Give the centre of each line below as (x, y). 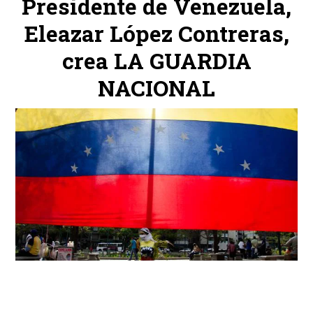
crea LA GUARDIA (156, 60)
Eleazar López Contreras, (156, 33)
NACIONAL (156, 88)
